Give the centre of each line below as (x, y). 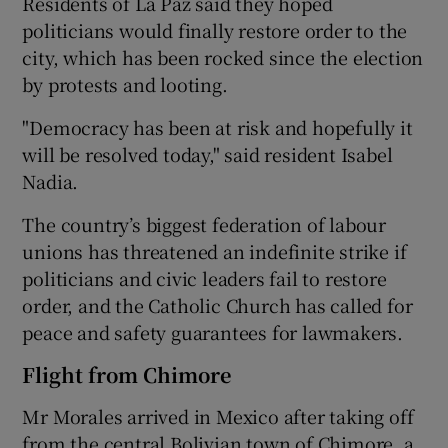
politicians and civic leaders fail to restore (204, 277)
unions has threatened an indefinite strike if (214, 250)
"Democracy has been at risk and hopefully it (217, 126)
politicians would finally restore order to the (215, 29)
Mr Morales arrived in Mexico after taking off (218, 415)
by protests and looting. (125, 83)
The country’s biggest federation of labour (204, 223)
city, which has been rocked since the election (223, 56)
